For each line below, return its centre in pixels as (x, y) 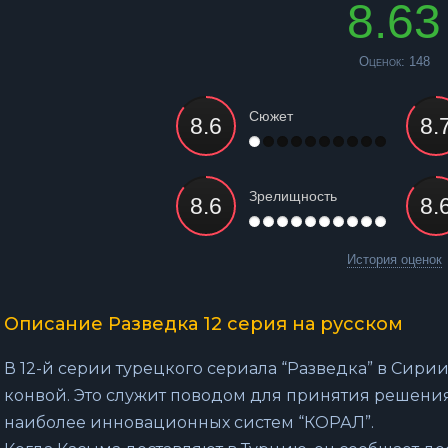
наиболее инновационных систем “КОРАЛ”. (189, 422)
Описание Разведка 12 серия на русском (203, 324)
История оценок (394, 259)
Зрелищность (293, 196)
